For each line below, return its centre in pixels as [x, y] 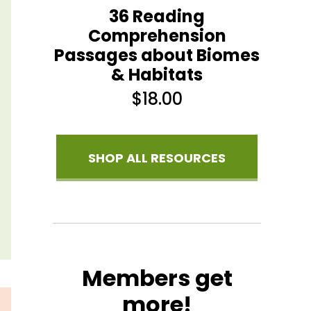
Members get [157, 278]
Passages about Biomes [157, 55]
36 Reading [157, 16]
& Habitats [157, 74]
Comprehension [157, 35]
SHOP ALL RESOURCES [157, 158]
